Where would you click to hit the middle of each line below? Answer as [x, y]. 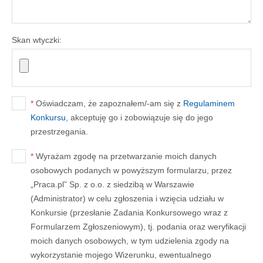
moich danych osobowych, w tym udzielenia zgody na [130, 241]
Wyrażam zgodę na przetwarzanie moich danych [125, 156]
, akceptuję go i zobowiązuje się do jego [139, 117]
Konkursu [48, 117]
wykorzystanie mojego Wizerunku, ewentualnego [121, 255]
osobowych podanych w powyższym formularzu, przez [131, 170]
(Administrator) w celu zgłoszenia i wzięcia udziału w [127, 198]
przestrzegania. [59, 131]
